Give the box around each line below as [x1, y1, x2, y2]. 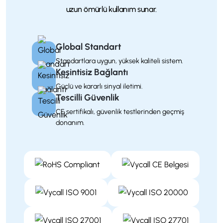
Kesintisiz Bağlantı [56, 66, 128, 78]
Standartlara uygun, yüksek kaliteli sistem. [56, 56, 183, 65]
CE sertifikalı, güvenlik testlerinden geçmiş [56, 107, 184, 116]
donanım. [56, 118, 85, 127]
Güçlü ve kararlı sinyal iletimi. [56, 82, 143, 91]
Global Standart [56, 41, 121, 52]
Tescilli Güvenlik [56, 92, 119, 103]
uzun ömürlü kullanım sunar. [66, 4, 157, 14]
